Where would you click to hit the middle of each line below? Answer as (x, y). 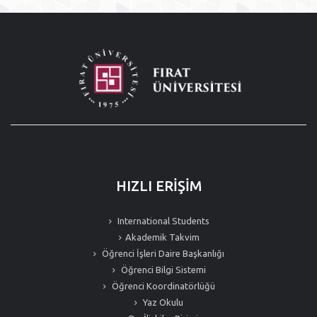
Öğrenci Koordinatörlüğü (162, 286)
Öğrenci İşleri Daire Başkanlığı (162, 253)
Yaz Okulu (162, 302)
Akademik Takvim (162, 237)
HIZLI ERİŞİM (158, 186)
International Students (162, 221)
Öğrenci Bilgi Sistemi (162, 270)
